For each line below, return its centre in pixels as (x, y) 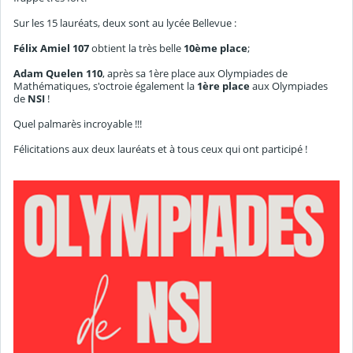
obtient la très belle (136, 48)
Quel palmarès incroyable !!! (78, 124)
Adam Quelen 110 (58, 74)
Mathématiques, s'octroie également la (104, 86)
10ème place (216, 48)
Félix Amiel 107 (51, 48)
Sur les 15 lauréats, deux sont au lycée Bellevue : (125, 23)
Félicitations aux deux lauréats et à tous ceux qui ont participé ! (160, 149)
